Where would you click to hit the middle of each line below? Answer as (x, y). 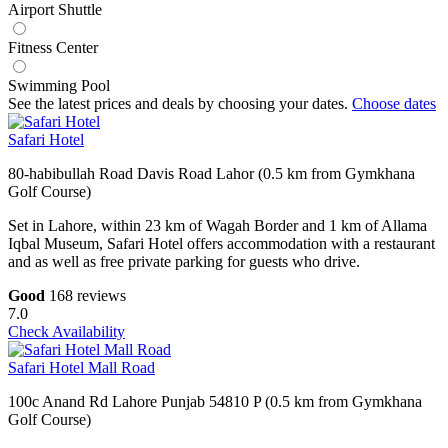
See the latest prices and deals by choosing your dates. (180, 104)
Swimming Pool (59, 86)
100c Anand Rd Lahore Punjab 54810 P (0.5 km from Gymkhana (215, 402)
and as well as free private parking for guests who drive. (184, 262)
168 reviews (87, 296)
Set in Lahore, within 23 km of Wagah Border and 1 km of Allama (217, 226)
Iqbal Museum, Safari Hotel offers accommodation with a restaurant (221, 244)
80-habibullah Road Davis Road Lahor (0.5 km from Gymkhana (211, 174)
